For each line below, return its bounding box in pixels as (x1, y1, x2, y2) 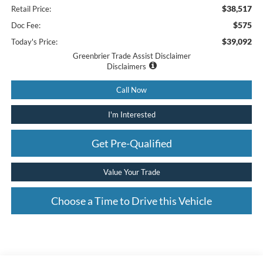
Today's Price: (11, 36, 58, 46)
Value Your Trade (103, 167, 160, 177)
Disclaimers (106, 61, 146, 71)
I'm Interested (107, 109, 156, 119)
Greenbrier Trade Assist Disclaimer (72, 50, 191, 60)
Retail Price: (11, 4, 51, 14)
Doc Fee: (11, 20, 41, 30)
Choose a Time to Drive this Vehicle (51, 194, 212, 207)
